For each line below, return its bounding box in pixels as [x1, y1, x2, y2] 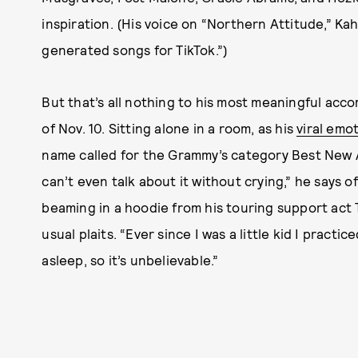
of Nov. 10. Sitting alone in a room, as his [42, 120, 297, 136]
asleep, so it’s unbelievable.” [42, 252, 219, 268]
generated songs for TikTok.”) [42, 42, 229, 58]
